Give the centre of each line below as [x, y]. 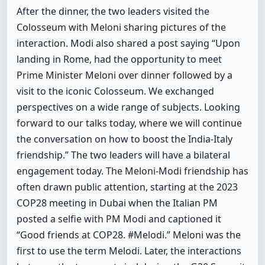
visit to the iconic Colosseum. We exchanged [115, 91]
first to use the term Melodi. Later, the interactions [129, 251]
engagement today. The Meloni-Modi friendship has [132, 171]
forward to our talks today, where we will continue [129, 123]
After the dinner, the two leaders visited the [113, 12]
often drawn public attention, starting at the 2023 [127, 187]
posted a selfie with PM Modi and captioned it [119, 219]
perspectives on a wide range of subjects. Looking [128, 107]
